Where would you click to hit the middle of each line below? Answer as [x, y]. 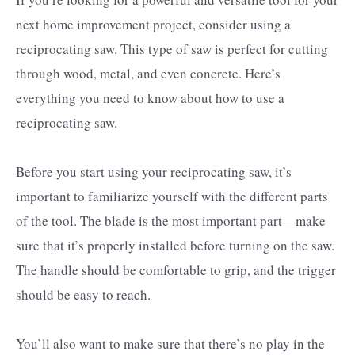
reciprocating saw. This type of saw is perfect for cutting [172, 49]
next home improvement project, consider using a [153, 25]
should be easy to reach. [83, 295]
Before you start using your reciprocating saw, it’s [154, 172]
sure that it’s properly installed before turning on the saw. [175, 246]
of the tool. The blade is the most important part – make [171, 221]
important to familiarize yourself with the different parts [172, 197]
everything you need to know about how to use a [150, 98]
